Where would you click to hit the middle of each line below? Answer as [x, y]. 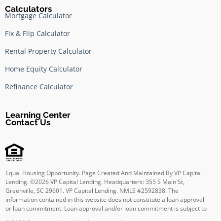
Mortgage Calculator [38, 16]
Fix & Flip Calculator [37, 34]
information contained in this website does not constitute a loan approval [105, 200]
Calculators [28, 9]
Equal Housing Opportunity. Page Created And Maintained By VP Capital [104, 173]
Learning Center [38, 115]
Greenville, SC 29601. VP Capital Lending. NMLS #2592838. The [92, 191]
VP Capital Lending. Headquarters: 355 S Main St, [117, 182]
